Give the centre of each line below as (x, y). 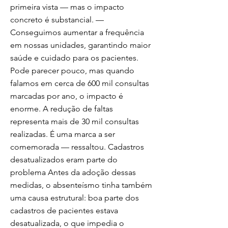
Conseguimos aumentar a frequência (77, 32)
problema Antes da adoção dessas (73, 172)
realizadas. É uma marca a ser (63, 134)
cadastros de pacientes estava (64, 210)
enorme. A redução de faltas (62, 109)
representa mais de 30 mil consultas (75, 121)
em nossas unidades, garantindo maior (80, 45)
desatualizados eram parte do (64, 160)
